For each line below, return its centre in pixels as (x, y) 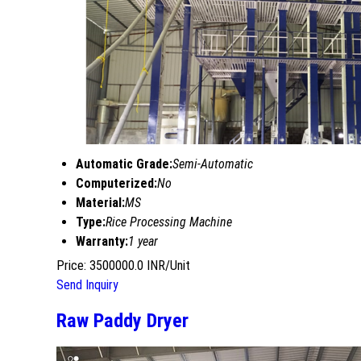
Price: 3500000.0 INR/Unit (123, 266)
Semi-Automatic (213, 164)
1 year (143, 242)
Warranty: (102, 242)
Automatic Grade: (124, 164)
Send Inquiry (87, 285)
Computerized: (116, 184)
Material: (100, 203)
